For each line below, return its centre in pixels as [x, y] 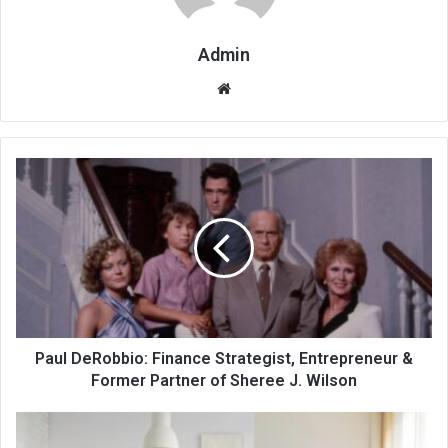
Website [258, 87]
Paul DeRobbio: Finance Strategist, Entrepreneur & [224, 358]
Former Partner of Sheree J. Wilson [224, 380]
